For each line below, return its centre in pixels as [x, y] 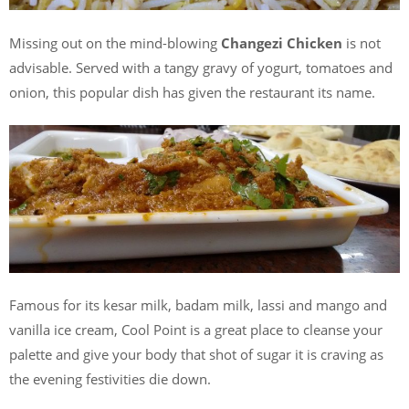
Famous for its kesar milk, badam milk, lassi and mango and [198, 305]
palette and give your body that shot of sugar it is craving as [196, 355]
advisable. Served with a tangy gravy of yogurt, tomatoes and [201, 67]
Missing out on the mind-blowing [115, 42]
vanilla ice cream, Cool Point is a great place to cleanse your [196, 330]
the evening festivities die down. [110, 379]
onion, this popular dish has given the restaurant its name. [192, 92]
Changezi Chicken [282, 42]
